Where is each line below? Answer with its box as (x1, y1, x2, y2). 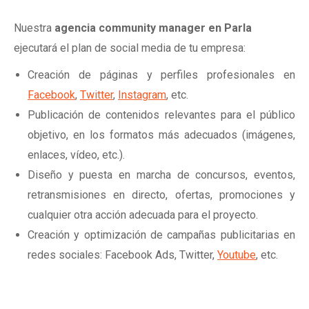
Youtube (217, 248, 256, 261)
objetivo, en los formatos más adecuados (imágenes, (28, 128, 295, 141)
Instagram (118, 88, 166, 101)
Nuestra (14, 21, 54, 34)
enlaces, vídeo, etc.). (28, 148, 125, 161)
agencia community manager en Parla (54, 21, 252, 34)
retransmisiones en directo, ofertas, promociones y (28, 188, 295, 201)
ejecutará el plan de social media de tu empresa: (14, 41, 246, 54)
